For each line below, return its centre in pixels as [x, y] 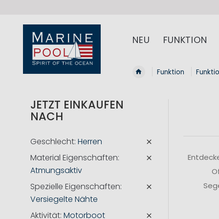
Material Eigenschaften [74, 158]
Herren [90, 142]
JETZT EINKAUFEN [77, 105]
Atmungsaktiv [56, 171]
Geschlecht [52, 142]
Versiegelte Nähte [64, 199]
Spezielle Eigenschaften [75, 187]
